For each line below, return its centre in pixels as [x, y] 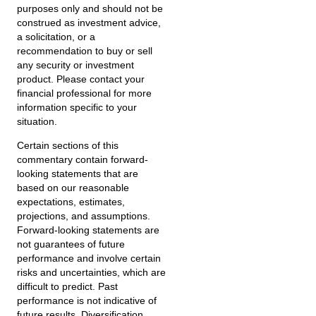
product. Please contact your [81, 79]
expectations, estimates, [71, 201]
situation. [37, 121]
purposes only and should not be [90, 8]
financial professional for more [85, 93]
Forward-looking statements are [89, 230]
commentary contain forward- [83, 159]
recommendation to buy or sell [85, 50]
